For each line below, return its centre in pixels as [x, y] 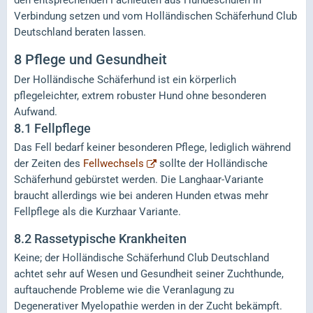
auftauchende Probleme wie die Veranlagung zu [124, 290]
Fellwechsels [114, 163]
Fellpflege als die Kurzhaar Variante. [97, 211]
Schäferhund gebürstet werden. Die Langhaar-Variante [139, 179]
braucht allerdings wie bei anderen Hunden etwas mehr [141, 195]
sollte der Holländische [212, 163]
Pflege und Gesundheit [96, 59]
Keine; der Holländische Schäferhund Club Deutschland [141, 257]
